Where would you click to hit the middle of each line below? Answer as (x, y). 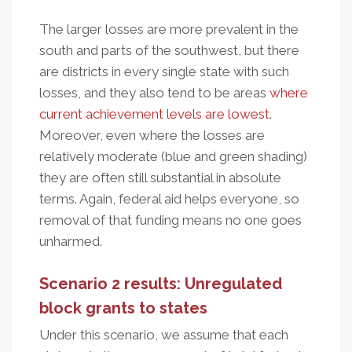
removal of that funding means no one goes (170, 220)
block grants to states (123, 308)
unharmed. (72, 241)
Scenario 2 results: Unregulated (161, 283)
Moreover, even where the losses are (152, 135)
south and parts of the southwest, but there (169, 50)
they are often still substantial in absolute (160, 177)
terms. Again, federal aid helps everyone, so (169, 198)
